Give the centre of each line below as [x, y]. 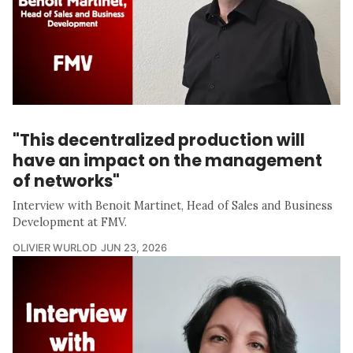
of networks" [66, 181]
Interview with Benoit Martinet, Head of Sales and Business [173, 206]
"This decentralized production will [159, 140]
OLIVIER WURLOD [55, 248]
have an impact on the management [167, 161]
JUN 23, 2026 [134, 248]
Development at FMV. [70, 223]
